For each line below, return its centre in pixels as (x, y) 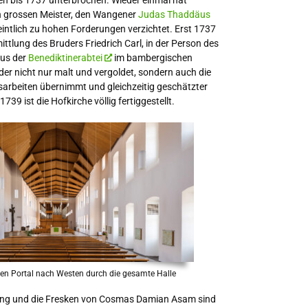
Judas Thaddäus (174, 14)
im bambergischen (152, 58)
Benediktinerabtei (65, 58)
